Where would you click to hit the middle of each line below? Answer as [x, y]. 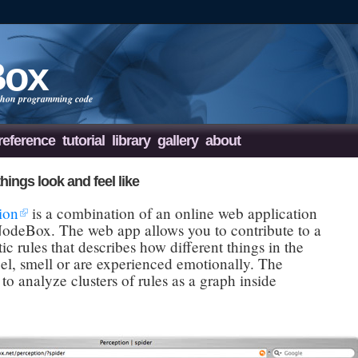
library [131, 141]
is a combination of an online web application [173, 213]
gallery [178, 141]
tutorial [84, 141]
